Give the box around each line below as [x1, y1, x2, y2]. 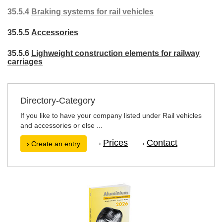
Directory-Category [20, 96, 95, 106]
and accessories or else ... [20, 121, 103, 129]
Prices [103, 137, 128, 148]
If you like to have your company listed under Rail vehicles [20, 111, 202, 119]
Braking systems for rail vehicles [31, 7, 154, 16]
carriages [7, 57, 43, 66]
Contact [147, 137, 177, 148]
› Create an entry [27, 140, 80, 148]
